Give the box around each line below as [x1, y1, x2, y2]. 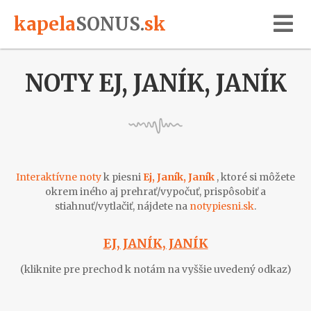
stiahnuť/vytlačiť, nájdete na [55, 200, 190, 212]
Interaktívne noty [16, 171, 101, 183]
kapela [14, 12, 76, 35]
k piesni [101, 171, 143, 183]
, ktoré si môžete [217, 171, 295, 183]
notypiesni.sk [190, 200, 254, 212]
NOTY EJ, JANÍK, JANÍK [24, 69, 287, 98]
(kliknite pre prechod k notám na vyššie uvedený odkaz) [19, 263, 292, 276]
